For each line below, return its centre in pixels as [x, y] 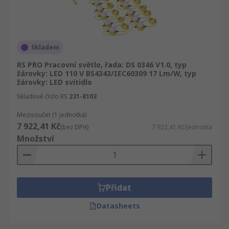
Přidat [119, 188]
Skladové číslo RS [42, 96]
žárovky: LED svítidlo [54, 82]
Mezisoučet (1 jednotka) [52, 115]
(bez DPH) [74, 127]
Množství [36, 139]
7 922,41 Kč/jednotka [182, 127]
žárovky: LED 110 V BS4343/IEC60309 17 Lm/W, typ [107, 73]
